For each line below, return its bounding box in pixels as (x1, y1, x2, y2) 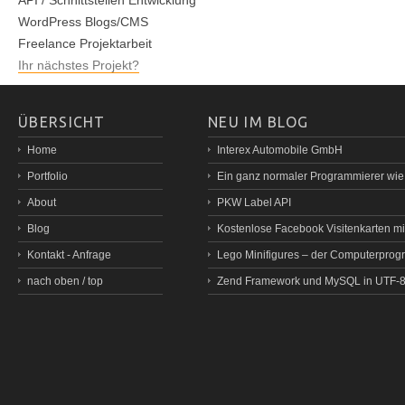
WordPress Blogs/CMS (18, 14, 148, 29)
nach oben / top (27, 275, 103, 287)
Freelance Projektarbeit (18, 36, 152, 51)
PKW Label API (217, 196, 291, 209)
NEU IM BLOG (208, 114, 309, 130)
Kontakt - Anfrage (27, 249, 111, 261)
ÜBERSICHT (18, 114, 106, 130)
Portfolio (27, 170, 68, 183)
